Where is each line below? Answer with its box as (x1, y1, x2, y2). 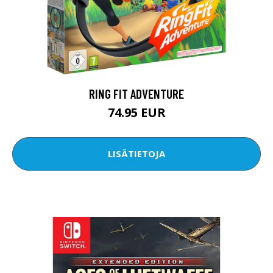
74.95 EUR (107, 104, 166, 121)
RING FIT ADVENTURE (89, 85, 184, 101)
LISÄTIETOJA (108, 147, 165, 160)
